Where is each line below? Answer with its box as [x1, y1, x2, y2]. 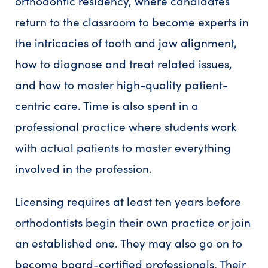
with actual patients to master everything [15, 139, 231, 156]
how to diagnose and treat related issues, [15, 56, 232, 72]
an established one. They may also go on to [15, 235, 242, 251]
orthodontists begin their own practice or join [15, 214, 251, 230]
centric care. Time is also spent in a [15, 98, 199, 114]
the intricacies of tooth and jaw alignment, [15, 35, 237, 51]
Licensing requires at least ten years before [15, 193, 241, 209]
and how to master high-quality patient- [15, 77, 228, 93]
